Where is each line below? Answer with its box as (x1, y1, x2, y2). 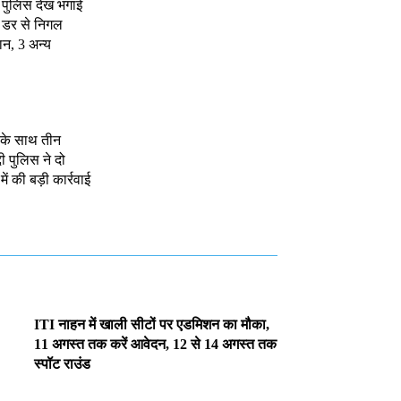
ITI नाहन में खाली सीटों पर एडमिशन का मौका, (34, 316, 270, 332)
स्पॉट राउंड (34, 355, 91, 371)
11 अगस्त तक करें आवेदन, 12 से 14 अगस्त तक (34, 336, 277, 352)
